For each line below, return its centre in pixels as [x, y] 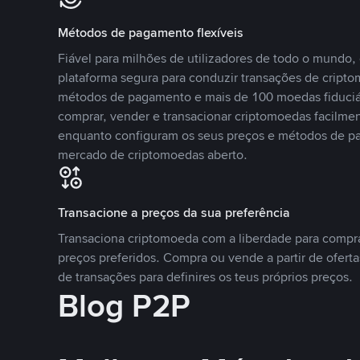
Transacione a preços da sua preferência [174, 213]
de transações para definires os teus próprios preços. [205, 277]
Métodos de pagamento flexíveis [151, 33]
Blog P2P [124, 306]
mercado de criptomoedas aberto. [153, 155]
